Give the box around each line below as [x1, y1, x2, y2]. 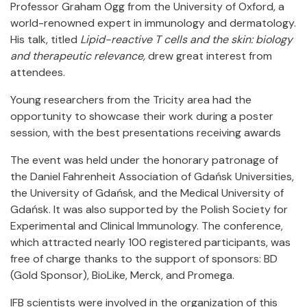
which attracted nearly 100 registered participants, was [10, 235, 291, 249]
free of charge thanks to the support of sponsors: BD [10, 251, 278, 266]
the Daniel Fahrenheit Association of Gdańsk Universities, [10, 169, 294, 184]
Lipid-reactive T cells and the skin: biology [80, 32, 293, 47]
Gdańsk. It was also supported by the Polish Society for [10, 202, 288, 217]
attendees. [10, 65, 65, 79]
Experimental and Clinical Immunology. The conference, [10, 219, 283, 233]
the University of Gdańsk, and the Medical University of [10, 186, 284, 200]
